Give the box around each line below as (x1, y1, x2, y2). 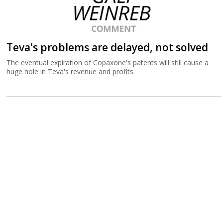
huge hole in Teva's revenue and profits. (6, 67, 135, 76)
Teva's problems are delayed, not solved (6, 40, 209, 54)
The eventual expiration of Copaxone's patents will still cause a (6, 58, 209, 67)
